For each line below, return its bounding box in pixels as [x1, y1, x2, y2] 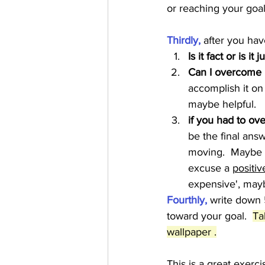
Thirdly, [167, 34, 201, 46]
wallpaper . [167, 226, 216, 238]
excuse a [188, 162, 232, 174]
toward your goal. [167, 210, 253, 222]
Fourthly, [167, 194, 210, 206]
